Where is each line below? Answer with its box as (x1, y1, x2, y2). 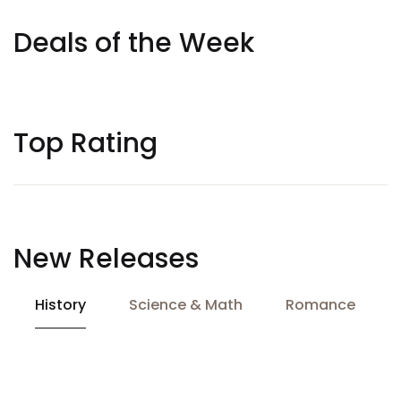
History (35, 294, 86, 315)
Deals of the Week (13, 24, 254, 62)
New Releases (13, 240, 199, 277)
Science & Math (129, 294, 243, 315)
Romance (286, 294, 355, 315)
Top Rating (13, 124, 158, 162)
